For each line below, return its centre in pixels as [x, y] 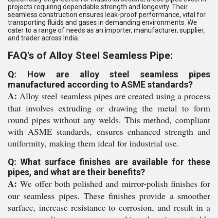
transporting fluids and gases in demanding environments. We [102, 22]
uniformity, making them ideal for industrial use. [93, 143]
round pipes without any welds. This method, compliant [109, 120]
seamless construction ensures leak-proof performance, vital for [107, 15]
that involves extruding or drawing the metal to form [109, 108]
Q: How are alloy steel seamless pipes [109, 74]
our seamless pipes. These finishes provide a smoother [109, 196]
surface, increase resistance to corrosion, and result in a [109, 207]
